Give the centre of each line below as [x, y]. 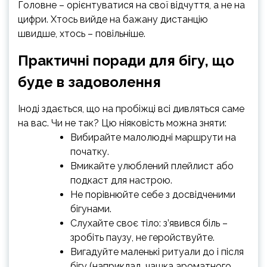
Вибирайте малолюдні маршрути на [153, 137]
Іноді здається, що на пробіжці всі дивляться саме [131, 108]
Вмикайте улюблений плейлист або [152, 166]
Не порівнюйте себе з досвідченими [153, 194]
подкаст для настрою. [121, 180]
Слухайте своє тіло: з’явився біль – [149, 223]
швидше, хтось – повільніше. [82, 33]
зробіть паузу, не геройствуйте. [142, 237]
